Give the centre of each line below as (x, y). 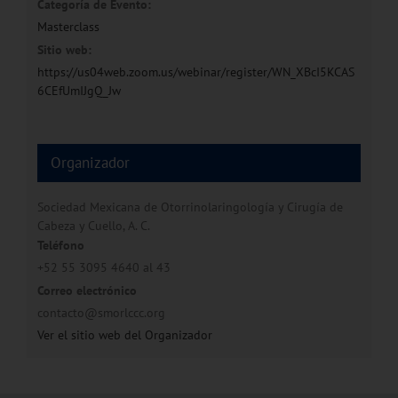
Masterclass (68, 26)
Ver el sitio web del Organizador (124, 334)
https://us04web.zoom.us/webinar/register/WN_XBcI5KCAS (195, 72)
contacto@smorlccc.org (101, 312)
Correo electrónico (87, 290)
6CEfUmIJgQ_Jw (79, 90)
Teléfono (60, 245)
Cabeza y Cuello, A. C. (93, 225)
